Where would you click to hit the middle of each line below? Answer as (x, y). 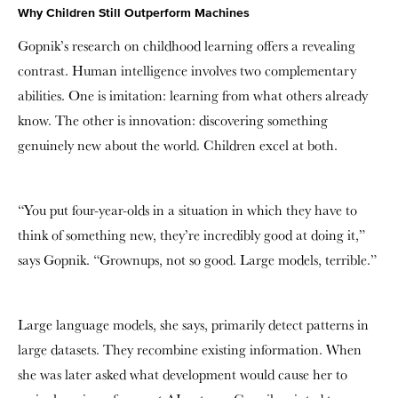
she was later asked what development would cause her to (183, 374)
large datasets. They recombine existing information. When (190, 350)
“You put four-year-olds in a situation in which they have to (187, 210)
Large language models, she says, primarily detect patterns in (193, 325)
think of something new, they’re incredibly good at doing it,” (191, 235)
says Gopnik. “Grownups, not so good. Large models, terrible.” (197, 260)
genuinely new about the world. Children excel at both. (178, 145)
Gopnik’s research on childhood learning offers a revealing (187, 46)
